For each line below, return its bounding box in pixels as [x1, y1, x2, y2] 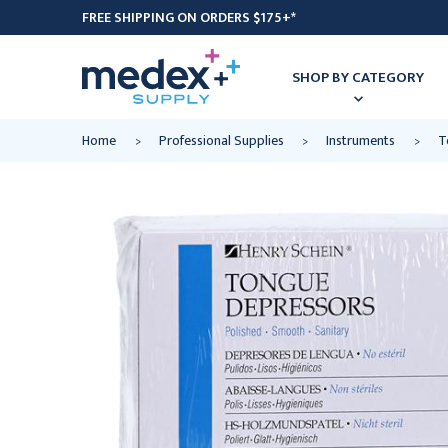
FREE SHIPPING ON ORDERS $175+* [82, 6, 296, 29]
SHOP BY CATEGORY [292, 64, 424, 90]
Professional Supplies [158, 129, 284, 152]
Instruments [326, 129, 395, 152]
